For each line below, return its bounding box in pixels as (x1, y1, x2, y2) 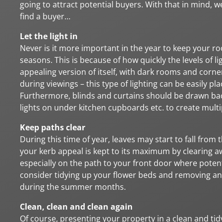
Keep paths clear (20, 122, 85, 133)
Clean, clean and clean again (20, 201, 133, 212)
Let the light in (20, 31, 78, 42)
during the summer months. (20, 181, 126, 192)
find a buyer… (20, 11, 70, 22)
